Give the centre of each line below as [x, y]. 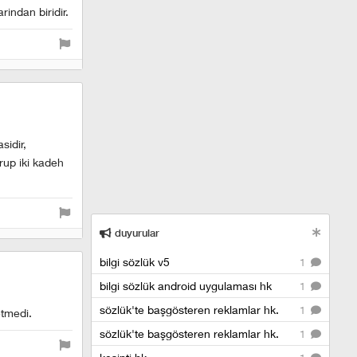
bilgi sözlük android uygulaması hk [186, 285]
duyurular [135, 233]
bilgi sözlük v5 [135, 261]
